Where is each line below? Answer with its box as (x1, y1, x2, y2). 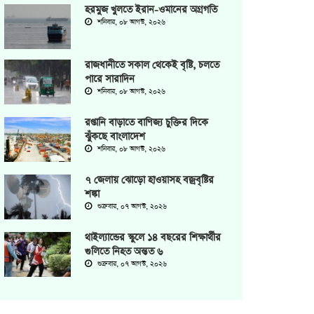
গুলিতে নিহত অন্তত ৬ (85, 244, 163, 259)
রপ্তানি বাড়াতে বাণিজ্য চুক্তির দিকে (85, 115, 208, 130)
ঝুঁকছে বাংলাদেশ (85, 129, 145, 144)
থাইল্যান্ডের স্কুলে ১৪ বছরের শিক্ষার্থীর (85, 230, 221, 245)
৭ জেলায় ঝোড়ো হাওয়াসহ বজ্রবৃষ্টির (85, 172, 214, 187)
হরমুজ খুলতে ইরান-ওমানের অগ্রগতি (85, 2, 217, 17)
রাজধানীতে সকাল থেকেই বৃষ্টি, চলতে (85, 57, 219, 72)
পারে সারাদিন (85, 71, 135, 86)
